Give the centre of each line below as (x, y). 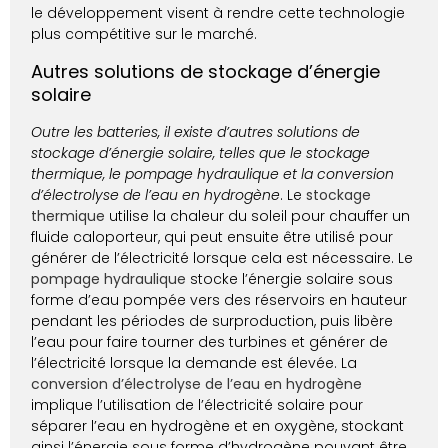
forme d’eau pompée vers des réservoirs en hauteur (219, 299)
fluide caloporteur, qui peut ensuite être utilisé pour (212, 236)
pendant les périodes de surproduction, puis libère (212, 320)
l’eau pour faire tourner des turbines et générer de (210, 341)
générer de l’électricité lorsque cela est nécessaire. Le (222, 257)
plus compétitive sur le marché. (144, 34)
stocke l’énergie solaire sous (290, 278)
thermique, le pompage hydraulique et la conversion (213, 173)
